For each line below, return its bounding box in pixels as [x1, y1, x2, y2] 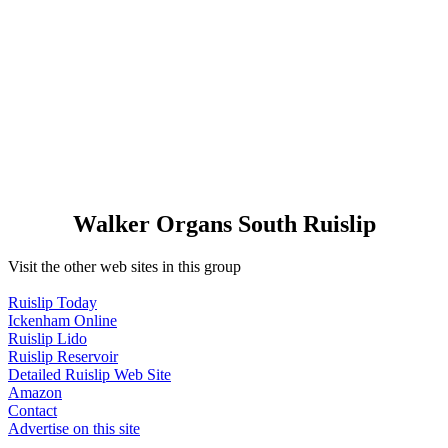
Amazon [8, 383, 62, 401]
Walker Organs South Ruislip [72, 210, 376, 237]
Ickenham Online [8, 311, 117, 329]
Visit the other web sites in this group [8, 257, 241, 275]
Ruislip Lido [8, 329, 87, 347]
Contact [8, 401, 57, 419]
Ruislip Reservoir [8, 347, 118, 365]
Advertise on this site [8, 419, 140, 437]
